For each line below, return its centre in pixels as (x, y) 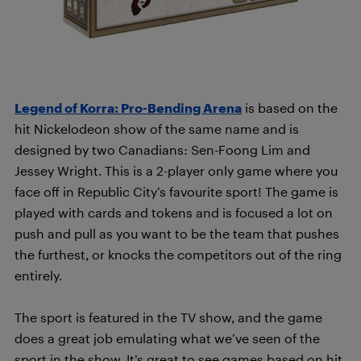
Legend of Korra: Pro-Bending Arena (128, 108)
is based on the (290, 108)
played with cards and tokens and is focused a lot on (174, 213)
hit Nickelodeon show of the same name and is (157, 129)
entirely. (38, 276)
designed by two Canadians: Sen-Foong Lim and (162, 150)
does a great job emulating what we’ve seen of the (167, 338)
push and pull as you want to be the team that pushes (177, 234)
